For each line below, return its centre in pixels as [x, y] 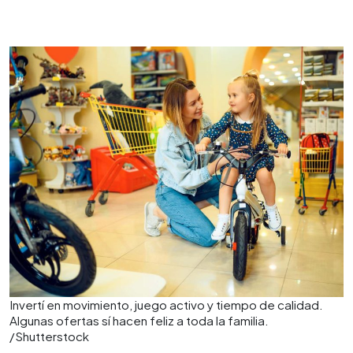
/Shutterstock [49, 336]
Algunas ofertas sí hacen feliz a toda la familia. [139, 320]
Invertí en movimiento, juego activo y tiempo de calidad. [166, 305]
